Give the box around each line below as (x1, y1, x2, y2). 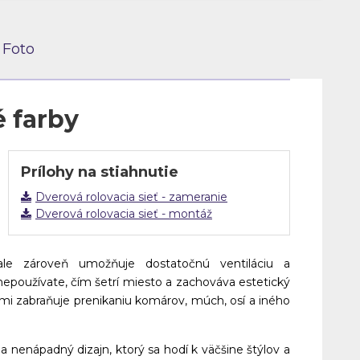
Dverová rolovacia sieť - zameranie (35, 190, 227, 204)
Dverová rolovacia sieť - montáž (35, 207, 212, 221)
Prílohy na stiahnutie (21, 163, 178, 181)
